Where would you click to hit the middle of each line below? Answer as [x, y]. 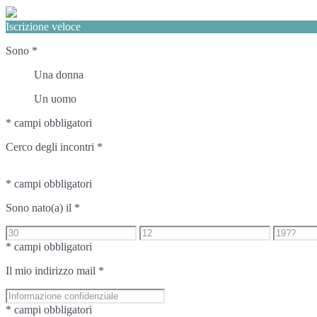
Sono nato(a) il [40, 207]
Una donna [59, 74]
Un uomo [55, 98]
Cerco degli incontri [51, 146]
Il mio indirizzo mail [52, 270]
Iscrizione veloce [43, 26]
